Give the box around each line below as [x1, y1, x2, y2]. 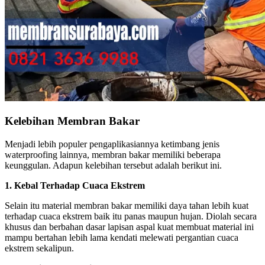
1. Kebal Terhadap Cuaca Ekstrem [5, 180, 145, 190]
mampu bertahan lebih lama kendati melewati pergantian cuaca [5, 232, 238, 243]
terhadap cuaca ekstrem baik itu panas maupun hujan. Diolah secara [5, 211, 257, 221]
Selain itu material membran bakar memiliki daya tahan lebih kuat [5, 200, 248, 211]
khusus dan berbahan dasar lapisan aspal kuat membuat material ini [5, 221, 254, 232]
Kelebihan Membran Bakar [5, 114, 140, 127]
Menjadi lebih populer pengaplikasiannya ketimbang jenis [5, 138, 219, 149]
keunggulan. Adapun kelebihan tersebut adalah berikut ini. [5, 160, 222, 170]
